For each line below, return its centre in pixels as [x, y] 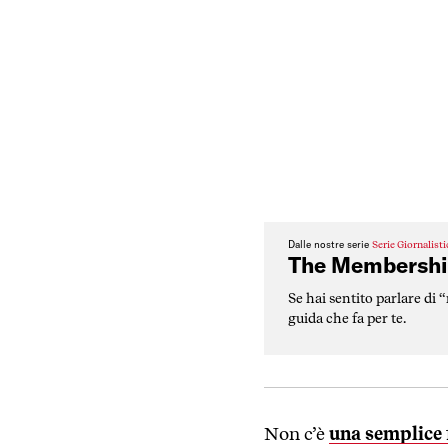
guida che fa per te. [347, 318]
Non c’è [296, 434]
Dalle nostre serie [330, 244]
